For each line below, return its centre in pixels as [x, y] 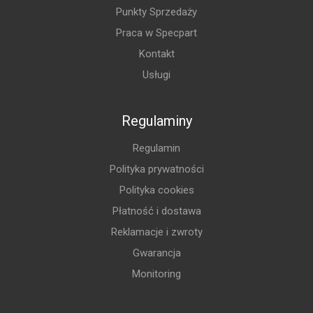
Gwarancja [156, 253]
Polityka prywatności [156, 169]
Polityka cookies [156, 190]
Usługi [156, 75]
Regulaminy [156, 121]
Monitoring [156, 274]
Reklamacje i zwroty [156, 232]
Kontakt [156, 54]
